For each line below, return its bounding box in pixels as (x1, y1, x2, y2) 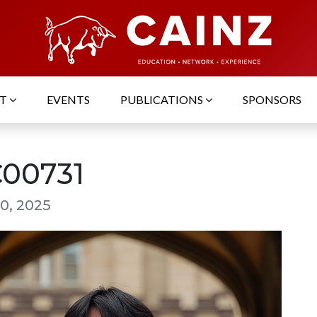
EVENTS (47, 93, 90, 107)
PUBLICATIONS (120, 93, 205, 107)
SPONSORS (243, 93, 301, 107)
